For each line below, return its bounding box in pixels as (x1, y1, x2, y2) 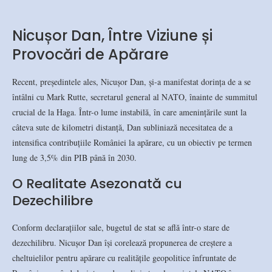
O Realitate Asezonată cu (12, 174, 182, 193)
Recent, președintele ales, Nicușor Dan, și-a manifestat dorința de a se (12, 75, 251, 87)
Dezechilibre (12, 191, 93, 210)
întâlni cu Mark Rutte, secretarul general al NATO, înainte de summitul (12, 90, 257, 103)
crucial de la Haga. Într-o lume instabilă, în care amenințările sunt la (12, 106, 246, 118)
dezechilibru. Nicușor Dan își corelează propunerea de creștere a (12, 236, 232, 248)
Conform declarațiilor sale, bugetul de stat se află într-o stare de (12, 221, 229, 233)
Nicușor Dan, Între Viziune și (12, 25, 212, 46)
